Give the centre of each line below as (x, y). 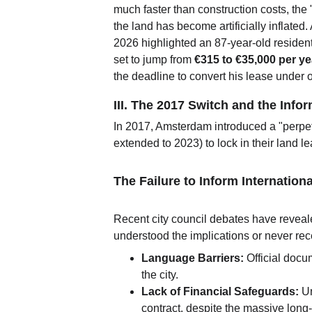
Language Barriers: (193, 258)
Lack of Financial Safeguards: (220, 291)
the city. (160, 275)
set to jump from (154, 60)
